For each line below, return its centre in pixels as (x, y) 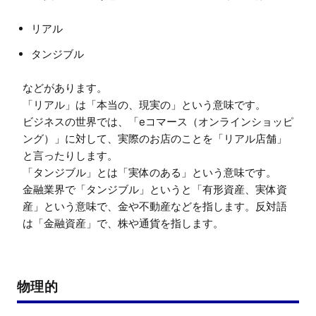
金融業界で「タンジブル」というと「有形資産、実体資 (155, 189)
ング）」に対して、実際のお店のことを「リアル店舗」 (155, 138)
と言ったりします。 (70, 155)
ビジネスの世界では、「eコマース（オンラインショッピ (158, 121)
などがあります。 (65, 87)
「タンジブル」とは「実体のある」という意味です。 (150, 172)
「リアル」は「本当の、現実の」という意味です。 (144, 104)
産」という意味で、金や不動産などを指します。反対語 (155, 206)
